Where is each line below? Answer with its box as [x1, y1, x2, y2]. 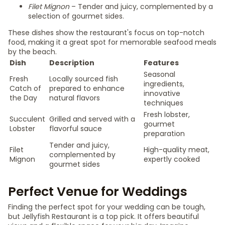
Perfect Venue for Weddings [8, 183, 187, 200]
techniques [144, 98, 183, 108]
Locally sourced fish [49, 74, 118, 84]
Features [144, 58, 179, 68]
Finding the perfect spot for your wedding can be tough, [8, 202, 205, 212]
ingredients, [144, 79, 184, 89]
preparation [144, 129, 185, 139]
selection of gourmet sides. [28, 11, 124, 21]
